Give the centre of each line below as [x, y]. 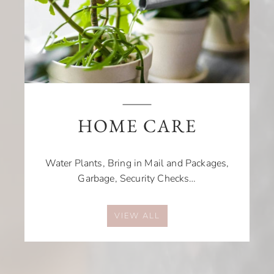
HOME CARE [137, 125]
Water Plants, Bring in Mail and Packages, [137, 163]
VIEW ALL [137, 216]
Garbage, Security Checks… [137, 178]
